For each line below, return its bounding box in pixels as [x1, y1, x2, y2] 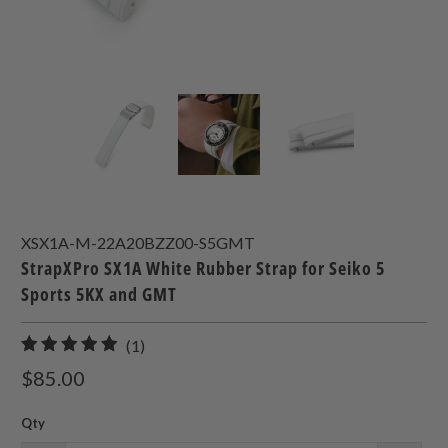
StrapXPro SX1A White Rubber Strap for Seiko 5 [21, 255, 386, 280]
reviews [144, 384, 198, 404]
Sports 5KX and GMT [21, 281, 178, 306]
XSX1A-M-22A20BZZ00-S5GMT [21, 232, 256, 252]
